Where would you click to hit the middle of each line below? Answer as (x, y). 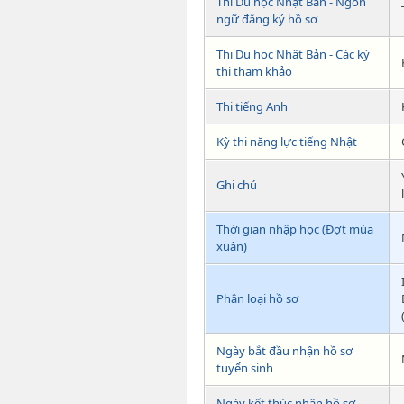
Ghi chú (237, 184)
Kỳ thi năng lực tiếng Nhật (287, 141)
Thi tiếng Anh (252, 106)
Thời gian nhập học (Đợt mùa (295, 229)
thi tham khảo (254, 71)
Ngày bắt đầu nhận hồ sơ (285, 350)
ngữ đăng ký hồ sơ (267, 18)
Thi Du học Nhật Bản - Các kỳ (293, 54)
